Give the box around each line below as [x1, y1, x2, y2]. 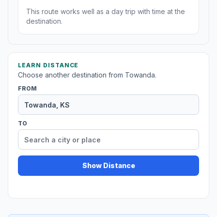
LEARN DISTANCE [18, 62, 79, 69]
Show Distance [82, 161, 135, 170]
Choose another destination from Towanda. [18, 71, 156, 79]
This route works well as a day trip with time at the [26, 7, 185, 16]
